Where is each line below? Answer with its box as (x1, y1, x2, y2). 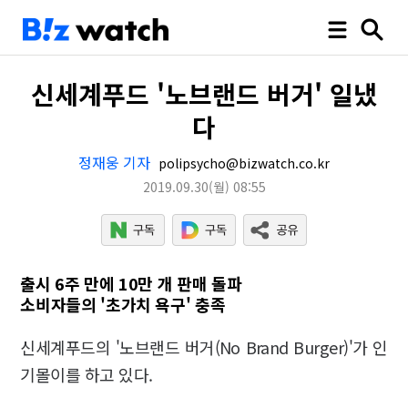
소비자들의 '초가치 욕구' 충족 (20, 292, 226, 316)
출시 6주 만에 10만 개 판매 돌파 (20, 271, 242, 295)
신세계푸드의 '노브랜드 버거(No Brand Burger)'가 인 (20, 335, 388, 359)
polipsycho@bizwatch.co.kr (155, 154, 330, 172)
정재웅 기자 (78, 151, 150, 173)
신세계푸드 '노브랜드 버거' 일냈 (31, 76, 377, 112)
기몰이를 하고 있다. (20, 362, 153, 386)
